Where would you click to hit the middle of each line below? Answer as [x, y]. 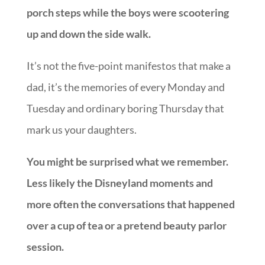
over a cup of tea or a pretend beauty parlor [126, 226]
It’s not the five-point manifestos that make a [128, 66]
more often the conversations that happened [130, 204]
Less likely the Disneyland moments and [119, 183]
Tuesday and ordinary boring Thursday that [125, 109]
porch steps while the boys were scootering [127, 13]
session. [45, 247]
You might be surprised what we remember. [127, 162]
